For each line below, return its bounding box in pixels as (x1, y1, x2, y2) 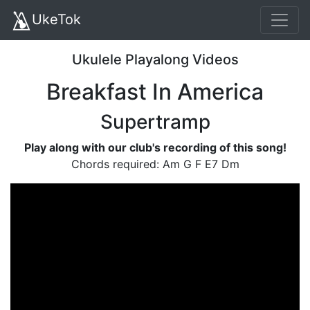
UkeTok (32, 11, 81, 28)
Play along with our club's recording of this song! (24, 140, 286, 154)
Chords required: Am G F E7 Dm (71, 156, 239, 171)
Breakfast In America (46, 77, 264, 105)
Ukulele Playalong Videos (71, 51, 239, 68)
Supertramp (100, 109, 210, 134)
